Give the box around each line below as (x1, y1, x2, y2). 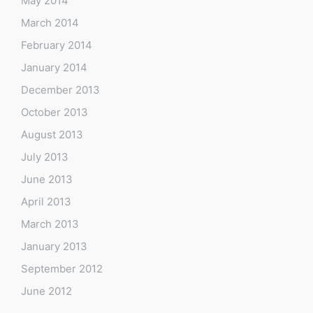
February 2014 (21, 38, 92, 52)
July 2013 (21, 150, 68, 163)
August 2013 (21, 127, 83, 141)
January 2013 (21, 239, 87, 253)
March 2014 (21, 15, 79, 29)
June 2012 (21, 284, 72, 298)
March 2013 (21, 217, 79, 231)
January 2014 (21, 60, 87, 74)
